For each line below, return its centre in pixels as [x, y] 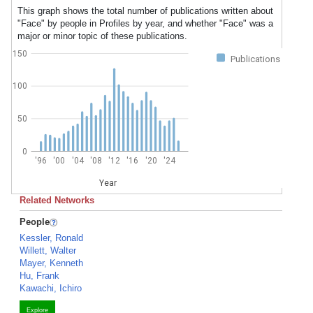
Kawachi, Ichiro [51, 288]
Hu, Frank [39, 276]
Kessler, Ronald [51, 238]
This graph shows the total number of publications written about [145, 11]
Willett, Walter [48, 250]
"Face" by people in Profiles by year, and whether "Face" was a [145, 23]
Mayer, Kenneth [51, 263]
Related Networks [57, 200]
